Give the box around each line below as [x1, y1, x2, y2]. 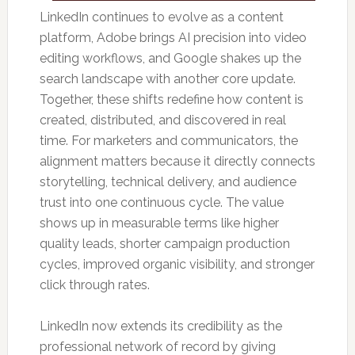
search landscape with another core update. [39, 71, 296, 86]
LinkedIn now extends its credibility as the [39, 319, 282, 334]
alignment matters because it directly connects [39, 154, 315, 169]
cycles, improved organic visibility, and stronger [39, 257, 315, 272]
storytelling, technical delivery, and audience [39, 174, 296, 189]
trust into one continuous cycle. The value [39, 195, 284, 210]
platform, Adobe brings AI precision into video [39, 30, 307, 45]
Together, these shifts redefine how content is [39, 92, 303, 107]
